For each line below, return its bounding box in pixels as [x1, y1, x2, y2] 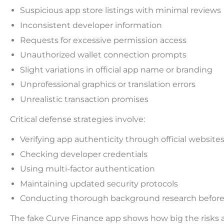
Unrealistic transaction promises [20, 94, 148, 104]
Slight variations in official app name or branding [20, 64, 212, 74]
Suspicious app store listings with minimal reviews [20, 5, 221, 15]
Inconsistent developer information [20, 20, 162, 30]
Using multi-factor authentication [20, 164, 155, 174]
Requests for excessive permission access [20, 35, 186, 45]
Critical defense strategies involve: [10, 114, 145, 124]
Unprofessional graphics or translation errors [20, 79, 195, 89]
